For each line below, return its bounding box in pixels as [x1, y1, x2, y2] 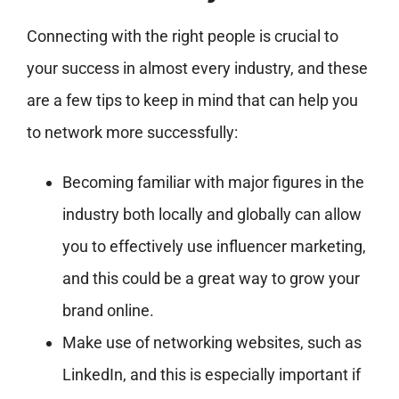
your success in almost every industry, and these [26, 58, 368, 77]
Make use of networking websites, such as [61, 332, 362, 352]
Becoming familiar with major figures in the [61, 172, 364, 191]
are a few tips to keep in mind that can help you [26, 90, 358, 110]
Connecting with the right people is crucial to [26, 26, 338, 45]
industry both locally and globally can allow [61, 204, 362, 224]
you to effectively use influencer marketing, [61, 236, 366, 256]
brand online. [61, 300, 154, 320]
